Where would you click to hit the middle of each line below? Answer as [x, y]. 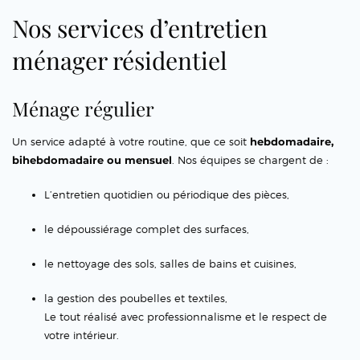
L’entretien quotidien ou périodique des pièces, [167, 195]
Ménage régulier [83, 109]
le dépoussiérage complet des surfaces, [147, 229]
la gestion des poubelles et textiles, [136, 299]
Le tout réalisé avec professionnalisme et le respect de [186, 317]
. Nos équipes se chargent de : [250, 160]
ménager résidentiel [120, 61]
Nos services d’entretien [140, 29]
